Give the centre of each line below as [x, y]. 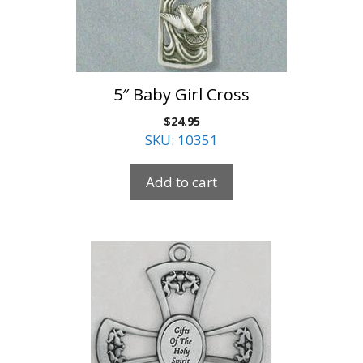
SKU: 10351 [181, 140]
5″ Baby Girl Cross [181, 95]
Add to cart [181, 182]
